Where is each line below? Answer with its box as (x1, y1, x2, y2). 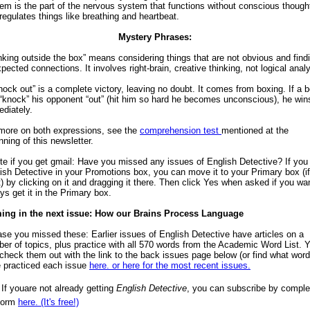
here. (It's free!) (18, 297, 79, 307)
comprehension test (140, 125, 221, 136)
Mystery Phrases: (118, 32, 192, 42)
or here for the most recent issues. (112, 260, 250, 271)
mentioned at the (221, 125, 289, 136)
